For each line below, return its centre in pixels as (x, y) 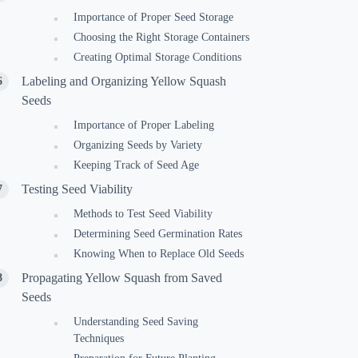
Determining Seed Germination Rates (158, 234)
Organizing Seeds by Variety (138, 145)
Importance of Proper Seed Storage (154, 17)
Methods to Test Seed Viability (143, 214)
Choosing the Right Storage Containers (162, 37)
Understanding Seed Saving (136, 322)
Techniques (99, 338)
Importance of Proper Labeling (144, 125)
